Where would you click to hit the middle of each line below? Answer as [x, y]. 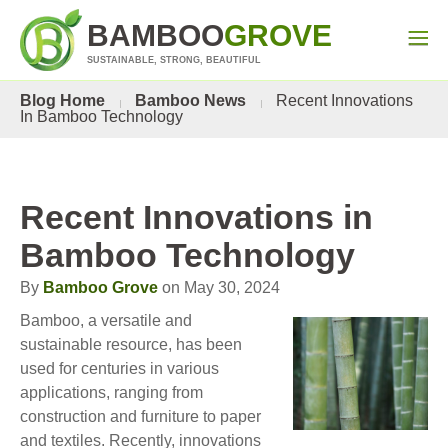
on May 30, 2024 [219, 287]
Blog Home [62, 100]
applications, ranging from [111, 392]
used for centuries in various [119, 368]
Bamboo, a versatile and [106, 320]
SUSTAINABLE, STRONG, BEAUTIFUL [174, 60]
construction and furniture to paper [140, 416]
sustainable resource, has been [131, 344]
